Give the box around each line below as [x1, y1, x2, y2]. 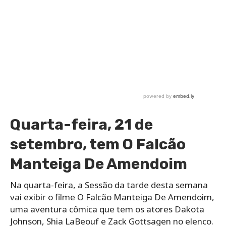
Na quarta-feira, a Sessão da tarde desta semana [10, 179, 208, 191]
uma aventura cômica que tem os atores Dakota [10, 203, 204, 215]
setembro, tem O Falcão [10, 135, 186, 153]
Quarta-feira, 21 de [10, 115, 153, 134]
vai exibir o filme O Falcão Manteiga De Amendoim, [10, 191, 214, 203]
